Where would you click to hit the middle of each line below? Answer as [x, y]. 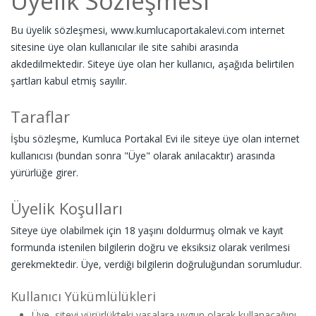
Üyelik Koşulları [67, 208]
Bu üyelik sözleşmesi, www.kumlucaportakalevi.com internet [148, 30]
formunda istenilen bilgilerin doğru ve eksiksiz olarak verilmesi [150, 247]
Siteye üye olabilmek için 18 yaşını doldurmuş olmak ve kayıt [147, 230]
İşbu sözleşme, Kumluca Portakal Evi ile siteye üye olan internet [155, 139]
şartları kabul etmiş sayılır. [69, 81]
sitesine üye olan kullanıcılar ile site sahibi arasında [124, 47]
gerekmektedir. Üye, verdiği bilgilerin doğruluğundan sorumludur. [156, 264]
